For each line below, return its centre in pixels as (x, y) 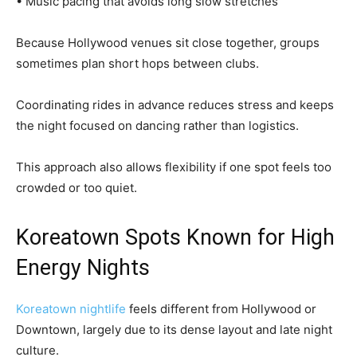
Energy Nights (83, 268)
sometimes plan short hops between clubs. (137, 63)
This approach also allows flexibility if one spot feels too (174, 167)
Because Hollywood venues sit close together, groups (168, 43)
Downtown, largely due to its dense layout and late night (174, 330)
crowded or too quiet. (76, 188)
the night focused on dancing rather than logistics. (157, 126)
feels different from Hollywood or (221, 309)
